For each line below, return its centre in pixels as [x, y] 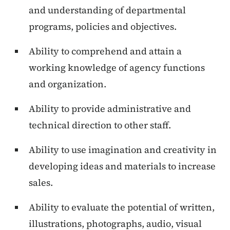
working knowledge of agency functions [117, 68]
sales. [41, 183]
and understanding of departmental [107, 10]
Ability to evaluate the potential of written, [122, 207]
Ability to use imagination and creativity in [123, 150]
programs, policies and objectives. [103, 27]
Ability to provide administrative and [110, 109]
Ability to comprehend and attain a [105, 51]
